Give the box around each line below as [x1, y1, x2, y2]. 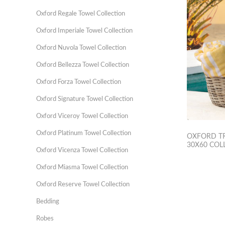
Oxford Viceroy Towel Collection [36, 113, 128, 120]
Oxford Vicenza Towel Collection [36, 147, 128, 154]
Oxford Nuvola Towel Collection [36, 45, 126, 51]
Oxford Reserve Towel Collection [36, 181, 130, 188]
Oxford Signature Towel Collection [36, 96, 133, 102]
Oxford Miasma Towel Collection [36, 164, 128, 171]
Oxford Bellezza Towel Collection [36, 62, 129, 68]
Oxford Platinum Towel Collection [36, 130, 131, 137]
